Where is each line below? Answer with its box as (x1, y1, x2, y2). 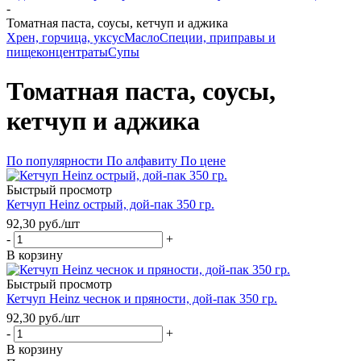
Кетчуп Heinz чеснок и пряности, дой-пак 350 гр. (6, 291, 277, 305)
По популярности (6, 153, 103, 168)
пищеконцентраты (6, 45, 108, 59)
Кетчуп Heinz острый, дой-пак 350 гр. (6, 197, 214, 211)
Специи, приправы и (160, 31, 276, 44)
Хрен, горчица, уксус (6, 31, 124, 44)
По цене (180, 153, 226, 168)
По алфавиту (106, 153, 177, 168)
